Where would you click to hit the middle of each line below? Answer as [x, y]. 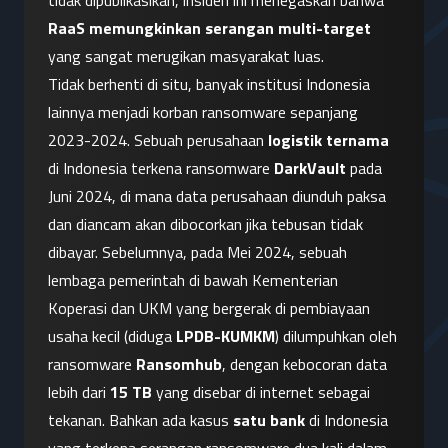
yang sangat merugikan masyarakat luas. [186, 56]
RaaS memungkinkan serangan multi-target [209, 28]
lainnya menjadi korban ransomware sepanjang [203, 112]
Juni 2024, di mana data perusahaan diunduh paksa [217, 196]
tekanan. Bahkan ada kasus [140, 420]
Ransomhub [179, 364]
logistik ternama [328, 140]
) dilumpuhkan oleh [336, 336]
